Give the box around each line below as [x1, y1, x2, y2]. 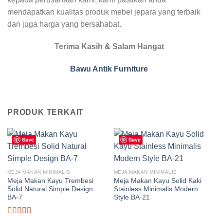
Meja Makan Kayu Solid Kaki [113, 177, 201, 185]
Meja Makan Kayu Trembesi [7, 177, 93, 185]
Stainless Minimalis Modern [113, 185, 198, 193]
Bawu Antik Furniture [70, 65, 148, 73]
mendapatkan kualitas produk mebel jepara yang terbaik [7, 8, 200, 17]
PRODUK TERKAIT [7, 108, 84, 116]
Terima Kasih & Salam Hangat [54, 42, 164, 51]
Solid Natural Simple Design [7, 185, 93, 193]
